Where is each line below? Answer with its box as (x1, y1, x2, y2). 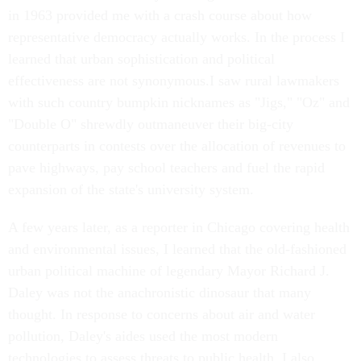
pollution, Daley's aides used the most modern (8, 328, 278, 344)
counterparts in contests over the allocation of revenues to (8, 138, 346, 154)
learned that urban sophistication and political (8, 51, 275, 67)
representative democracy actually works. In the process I (8, 29, 345, 45)
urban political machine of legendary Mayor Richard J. (8, 263, 330, 279)
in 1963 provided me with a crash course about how (8, 7, 312, 23)
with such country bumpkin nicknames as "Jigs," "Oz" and (8, 94, 350, 110)
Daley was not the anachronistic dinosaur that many (8, 284, 311, 301)
